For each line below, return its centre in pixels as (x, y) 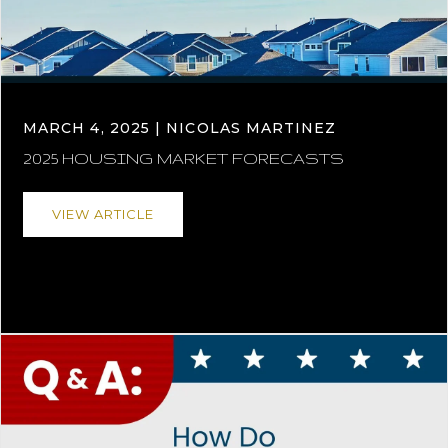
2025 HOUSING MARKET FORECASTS (183, 158)
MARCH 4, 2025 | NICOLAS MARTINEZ (180, 127)
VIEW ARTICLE (103, 213)
